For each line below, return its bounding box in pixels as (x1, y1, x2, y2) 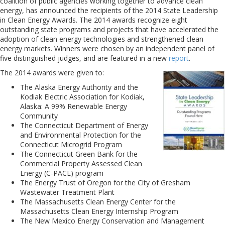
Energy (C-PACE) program (20, 168, 103, 178)
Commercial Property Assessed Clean (20, 159, 142, 168)
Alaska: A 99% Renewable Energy (20, 101, 127, 111)
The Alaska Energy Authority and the (20, 82, 138, 92)
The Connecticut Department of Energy (20, 121, 148, 130)
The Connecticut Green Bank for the (20, 149, 138, 159)
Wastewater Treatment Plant (20, 187, 115, 197)
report (169, 53, 189, 63)
